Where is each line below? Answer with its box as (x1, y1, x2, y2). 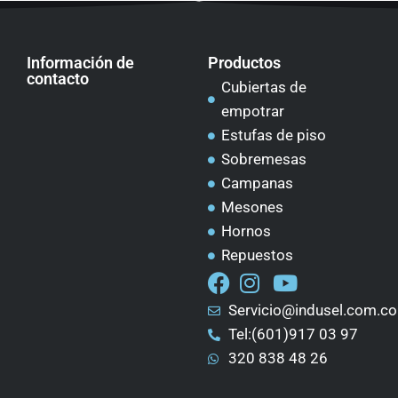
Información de (27, 53, 134, 73)
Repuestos (221, 246, 293, 265)
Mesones (221, 198, 283, 217)
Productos (208, 53, 281, 73)
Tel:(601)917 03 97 (227, 325, 358, 344)
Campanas (221, 174, 293, 193)
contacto (27, 69, 89, 89)
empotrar (221, 102, 284, 121)
